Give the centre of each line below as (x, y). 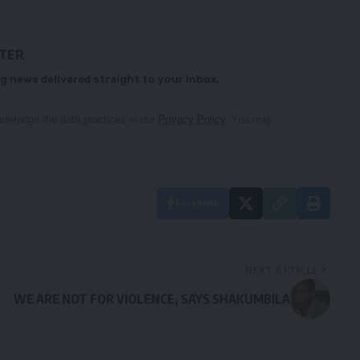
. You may (249, 120)
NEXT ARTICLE (282, 270)
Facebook (197, 203)
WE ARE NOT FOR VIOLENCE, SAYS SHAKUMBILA (151, 299)
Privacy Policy (192, 120)
